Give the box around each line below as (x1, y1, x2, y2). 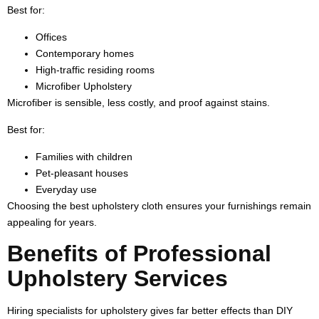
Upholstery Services (7, 265, 228, 291)
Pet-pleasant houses (36, 167, 128, 179)
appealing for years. (7, 216, 97, 228)
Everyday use (36, 183, 97, 195)
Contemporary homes (36, 47, 134, 59)
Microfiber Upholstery (36, 80, 132, 92)
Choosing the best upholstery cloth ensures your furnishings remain (7, 199, 311, 211)
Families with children (36, 150, 132, 162)
